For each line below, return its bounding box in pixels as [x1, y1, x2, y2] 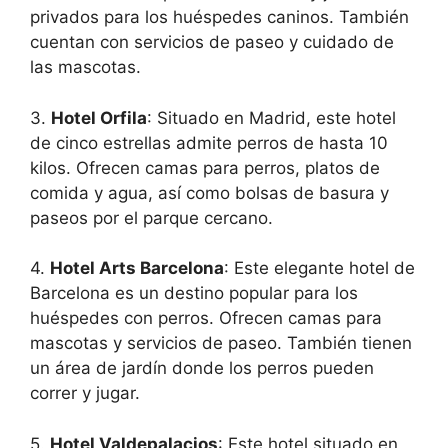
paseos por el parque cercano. [30, 207, 273, 228]
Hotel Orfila [51, 107, 147, 128]
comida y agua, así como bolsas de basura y [30, 182, 389, 203]
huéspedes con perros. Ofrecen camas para [30, 308, 382, 329]
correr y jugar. [30, 383, 140, 404]
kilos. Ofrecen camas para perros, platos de [30, 157, 380, 178]
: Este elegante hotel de [224, 258, 415, 279]
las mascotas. [30, 57, 141, 78]
